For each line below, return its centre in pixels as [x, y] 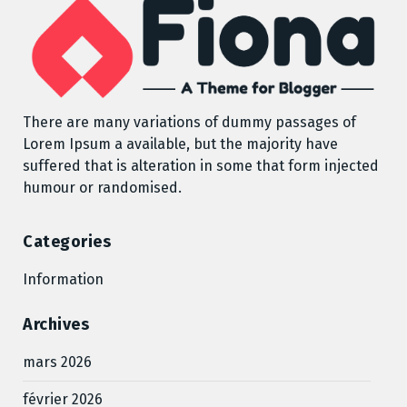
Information [63, 279]
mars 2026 [57, 362]
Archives [56, 324]
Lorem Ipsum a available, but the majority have [180, 144]
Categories [67, 241]
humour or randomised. [102, 187]
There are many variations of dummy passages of [189, 122]
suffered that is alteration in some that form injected [201, 165]
